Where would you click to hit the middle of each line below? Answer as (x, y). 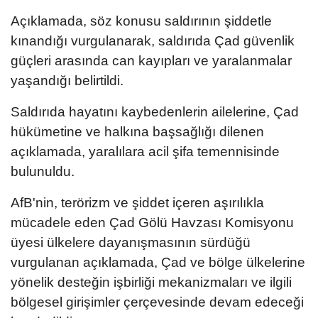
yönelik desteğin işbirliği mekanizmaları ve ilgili (151, 283)
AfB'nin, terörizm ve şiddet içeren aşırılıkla (137, 203)
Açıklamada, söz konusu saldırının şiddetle (141, 21)
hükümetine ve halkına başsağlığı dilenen (137, 132)
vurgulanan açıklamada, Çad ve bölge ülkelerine (158, 263)
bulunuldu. (43, 172)
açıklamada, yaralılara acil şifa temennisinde (145, 152)
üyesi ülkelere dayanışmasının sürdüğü (131, 243)
